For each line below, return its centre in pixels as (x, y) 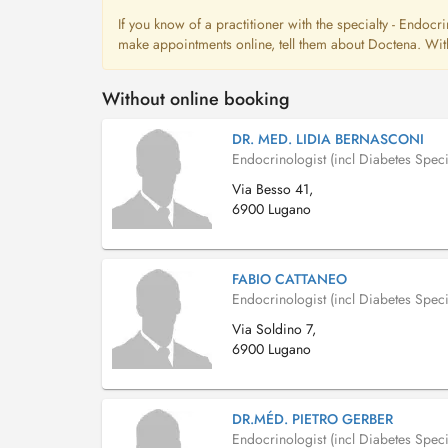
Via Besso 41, (272, 189)
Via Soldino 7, (274, 329)
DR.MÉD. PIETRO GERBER (312, 419)
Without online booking (196, 99)
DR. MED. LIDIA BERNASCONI (328, 139)
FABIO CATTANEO (289, 279)
